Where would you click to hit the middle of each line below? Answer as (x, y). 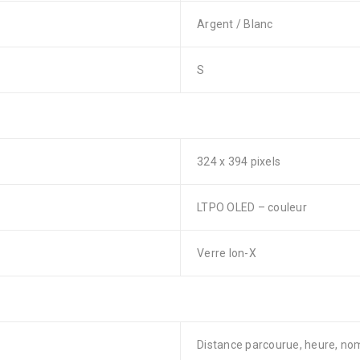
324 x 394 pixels (239, 162)
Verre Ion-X (227, 253)
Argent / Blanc (235, 24)
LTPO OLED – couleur (252, 207)
